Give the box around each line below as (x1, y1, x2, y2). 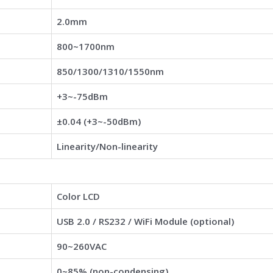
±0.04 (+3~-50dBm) (57, 115, 141, 127)
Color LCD (57, 190, 100, 202)
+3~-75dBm (57, 90, 108, 102)
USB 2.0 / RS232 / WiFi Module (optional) (57, 214, 234, 227)
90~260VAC (57, 239, 107, 252)
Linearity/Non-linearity (57, 140, 158, 152)
